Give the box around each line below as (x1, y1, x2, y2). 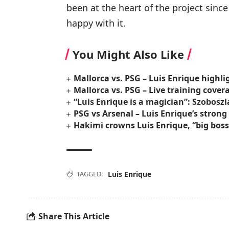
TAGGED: (77, 169, 103, 178)
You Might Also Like (73, 46, 184, 62)
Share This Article (38, 211, 109, 222)
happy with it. (66, 16, 126, 29)
